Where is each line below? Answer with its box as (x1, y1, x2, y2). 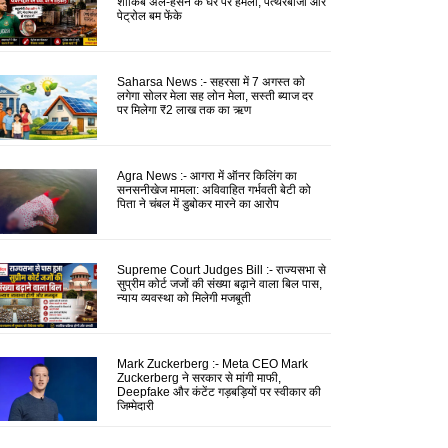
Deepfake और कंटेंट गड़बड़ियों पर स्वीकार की (116, 384, 321, 399)
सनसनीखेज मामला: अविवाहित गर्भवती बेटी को (116, 182, 311, 197)
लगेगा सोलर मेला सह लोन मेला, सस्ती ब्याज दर (116, 88, 313, 103)
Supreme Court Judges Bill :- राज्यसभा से (116, 262, 326, 277)
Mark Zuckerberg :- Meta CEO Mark (116, 356, 308, 371)
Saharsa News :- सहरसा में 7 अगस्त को (116, 74, 305, 89)
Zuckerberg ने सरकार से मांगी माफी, (116, 370, 281, 385)
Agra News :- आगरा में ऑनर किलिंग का (116, 168, 297, 183)
